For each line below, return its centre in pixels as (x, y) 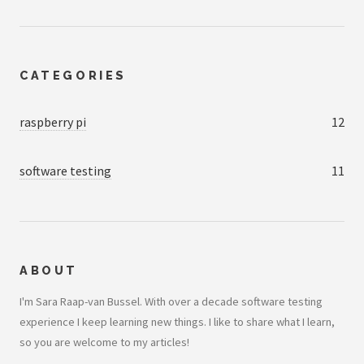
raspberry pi (53, 122)
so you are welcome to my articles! (104, 342)
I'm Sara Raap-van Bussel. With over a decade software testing (171, 301)
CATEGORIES (73, 76)
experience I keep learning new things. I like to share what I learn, (177, 321)
